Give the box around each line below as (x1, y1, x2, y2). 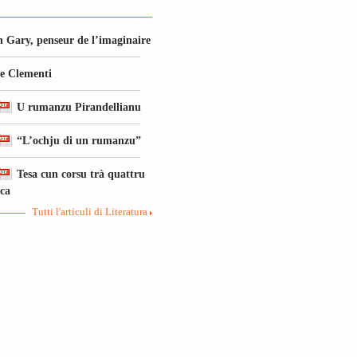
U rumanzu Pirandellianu (17, 100, 141, 113)
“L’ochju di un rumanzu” (17, 134, 141, 147)
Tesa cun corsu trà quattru (17, 167, 145, 180)
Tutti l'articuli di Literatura (32, 206, 147, 218)
